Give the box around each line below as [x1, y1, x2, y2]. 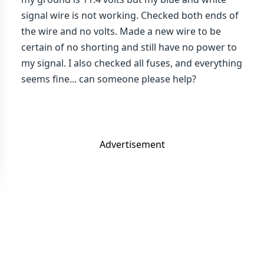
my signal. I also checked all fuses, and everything [21, 57, 242, 70]
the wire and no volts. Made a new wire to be [21, 25, 221, 38]
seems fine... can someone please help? [21, 72, 196, 85]
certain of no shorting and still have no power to [21, 41, 237, 54]
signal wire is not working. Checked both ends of [21, 9, 239, 22]
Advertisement [99, 138, 165, 151]
